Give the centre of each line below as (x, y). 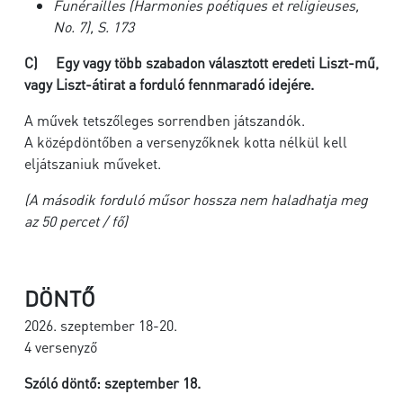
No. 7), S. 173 (94, 27)
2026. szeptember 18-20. (101, 325)
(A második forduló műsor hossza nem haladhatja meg (196, 199)
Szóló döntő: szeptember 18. (112, 383)
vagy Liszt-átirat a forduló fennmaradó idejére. (169, 84)
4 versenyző (61, 347)
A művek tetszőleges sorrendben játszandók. (165, 120)
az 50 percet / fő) (78, 221)
